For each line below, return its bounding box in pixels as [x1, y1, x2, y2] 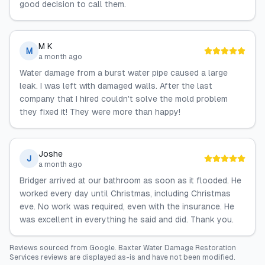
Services [9, 253, 39, 261]
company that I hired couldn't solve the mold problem [20, 94, 228, 104]
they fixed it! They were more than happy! [20, 107, 180, 117]
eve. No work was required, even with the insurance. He [20, 202, 234, 211]
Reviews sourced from [9, 244, 89, 252]
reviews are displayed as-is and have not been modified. [39, 253, 235, 261]
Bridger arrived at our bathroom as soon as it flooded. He [20, 176, 241, 185]
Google [89, 244, 115, 252]
